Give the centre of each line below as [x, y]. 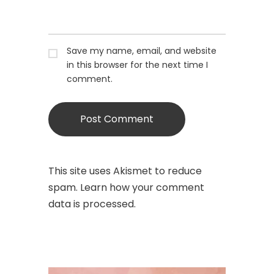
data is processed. [92, 204]
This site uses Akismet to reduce [125, 171]
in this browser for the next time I [137, 65]
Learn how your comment [142, 187]
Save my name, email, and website [142, 51]
